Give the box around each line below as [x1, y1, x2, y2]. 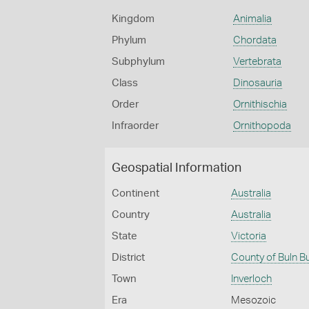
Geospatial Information [112, 162, 241, 175]
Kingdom [112, 14, 154, 24]
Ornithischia [232, 99, 287, 110]
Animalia [232, 14, 272, 24]
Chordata [232, 35, 277, 46]
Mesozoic [231, 295, 277, 306]
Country [112, 210, 150, 220]
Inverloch [231, 274, 272, 284]
